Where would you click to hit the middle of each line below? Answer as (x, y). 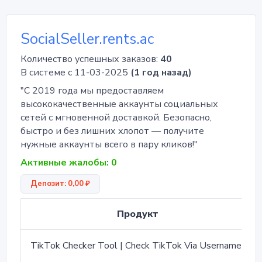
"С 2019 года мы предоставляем (92, 91)
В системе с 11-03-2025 (75, 73)
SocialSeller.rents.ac (87, 39)
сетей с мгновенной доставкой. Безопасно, (116, 118)
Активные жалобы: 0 (69, 163)
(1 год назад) (161, 73)
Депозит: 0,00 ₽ (60, 184)
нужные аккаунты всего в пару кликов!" (109, 145)
